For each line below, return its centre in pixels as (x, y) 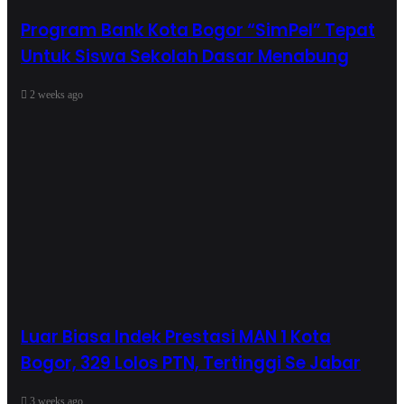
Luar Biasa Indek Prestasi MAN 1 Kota (176, 337)
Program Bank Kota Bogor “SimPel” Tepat (198, 30)
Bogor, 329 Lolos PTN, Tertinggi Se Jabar (191, 363)
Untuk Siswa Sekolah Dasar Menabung (185, 56)
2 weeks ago (56, 94)
